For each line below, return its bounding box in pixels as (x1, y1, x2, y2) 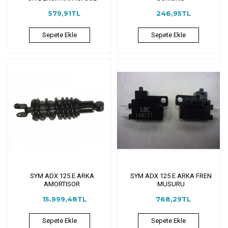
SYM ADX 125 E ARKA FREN (130, 172, 212, 180)
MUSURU (157, 180, 185, 188)
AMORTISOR (44, 180, 80, 188)
